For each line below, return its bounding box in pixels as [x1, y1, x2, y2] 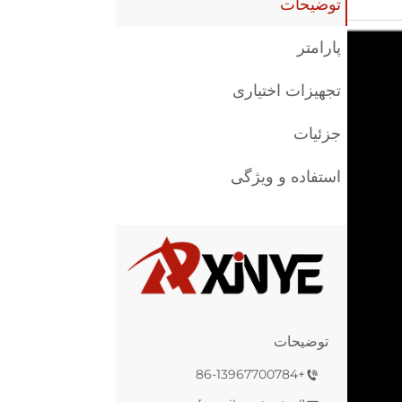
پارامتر [297, 38, 341, 57]
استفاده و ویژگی [231, 167, 341, 187]
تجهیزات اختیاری [232, 81, 341, 100]
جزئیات [293, 124, 341, 144]
